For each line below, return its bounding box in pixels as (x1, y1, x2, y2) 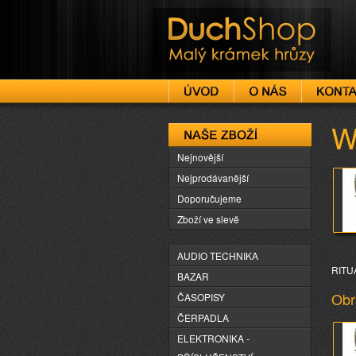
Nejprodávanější (177, 171, 249, 184)
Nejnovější (177, 150, 223, 164)
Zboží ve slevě (177, 212, 239, 226)
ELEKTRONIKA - (177, 331, 250, 345)
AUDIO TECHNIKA (177, 249, 258, 262)
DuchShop (153, 8, 240, 36)
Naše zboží (180, 126, 237, 143)
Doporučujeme (177, 192, 242, 205)
